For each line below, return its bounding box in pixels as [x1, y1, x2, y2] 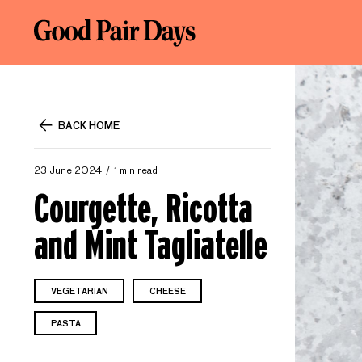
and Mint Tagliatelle [34, 222, 267, 267]
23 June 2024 [34, 166, 102, 176]
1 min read [114, 166, 158, 176]
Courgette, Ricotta [34, 186, 253, 230]
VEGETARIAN [50, 288, 108, 296]
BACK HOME [58, 121, 120, 132]
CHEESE [149, 288, 186, 296]
